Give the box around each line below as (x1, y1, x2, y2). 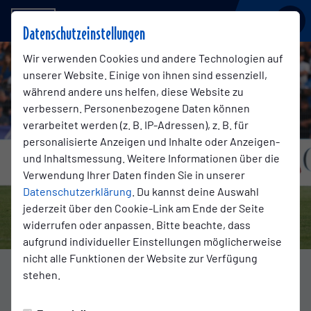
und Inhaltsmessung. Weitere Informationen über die (23, 151, 280, 165)
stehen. (23, 268, 60, 281)
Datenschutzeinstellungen (23, 24, 145, 44)
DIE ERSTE (11, 288, 62, 302)
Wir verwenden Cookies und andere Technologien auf (23, 51, 283, 65)
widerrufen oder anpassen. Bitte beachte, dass (23, 218, 251, 231)
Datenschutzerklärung (23, 185, 132, 198)
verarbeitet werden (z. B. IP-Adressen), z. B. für (23, 118, 249, 131)
